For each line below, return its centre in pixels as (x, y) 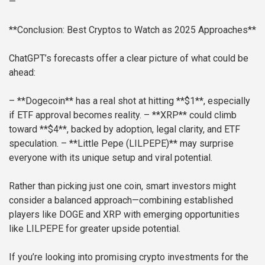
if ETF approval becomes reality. (75, 115)
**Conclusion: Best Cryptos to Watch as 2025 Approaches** (132, 30)
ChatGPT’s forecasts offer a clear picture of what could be (129, 59)
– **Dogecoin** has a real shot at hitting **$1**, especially (130, 101)
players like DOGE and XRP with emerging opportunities (124, 215)
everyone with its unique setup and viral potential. (111, 158)
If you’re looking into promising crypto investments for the (129, 257)
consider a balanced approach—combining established (121, 201)
